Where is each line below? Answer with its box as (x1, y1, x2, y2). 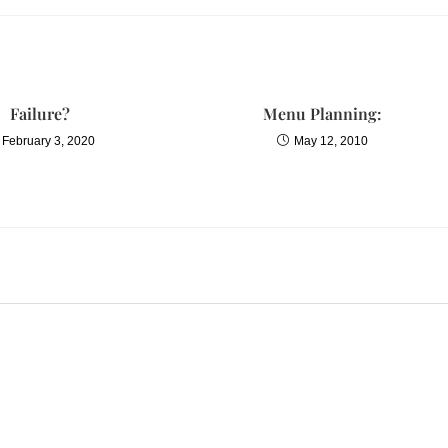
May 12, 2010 (293, 133, 368, 148)
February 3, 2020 (2, 133, 96, 148)
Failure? (10, 102, 71, 124)
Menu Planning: (262, 102, 382, 124)
